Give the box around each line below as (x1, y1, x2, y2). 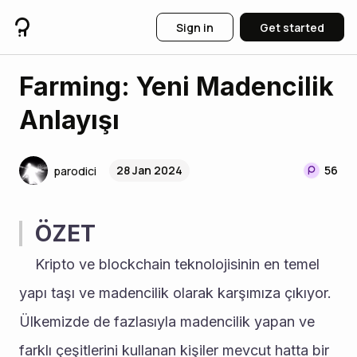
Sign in (176, 19, 214, 35)
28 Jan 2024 (116, 163, 182, 178)
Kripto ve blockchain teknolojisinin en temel (19, 256, 35, 273)
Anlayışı (19, 104, 120, 135)
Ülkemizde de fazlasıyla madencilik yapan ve (19, 313, 315, 330)
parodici (54, 163, 96, 178)
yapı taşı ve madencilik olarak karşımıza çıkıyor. (19, 284, 331, 301)
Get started (260, 19, 324, 35)
